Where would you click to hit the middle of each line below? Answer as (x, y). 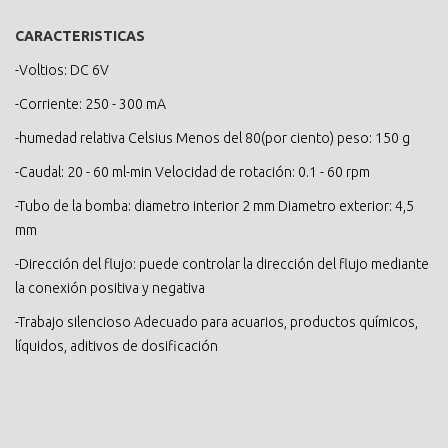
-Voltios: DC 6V (62, 69)
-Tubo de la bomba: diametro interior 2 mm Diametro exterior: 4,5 (214, 205)
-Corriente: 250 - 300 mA (90, 103)
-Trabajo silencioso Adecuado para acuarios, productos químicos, (216, 321)
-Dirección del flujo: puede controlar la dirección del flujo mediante (222, 263)
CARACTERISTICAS (80, 35)
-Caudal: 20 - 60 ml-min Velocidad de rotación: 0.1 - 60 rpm (192, 171)
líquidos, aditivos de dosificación (116, 345)
